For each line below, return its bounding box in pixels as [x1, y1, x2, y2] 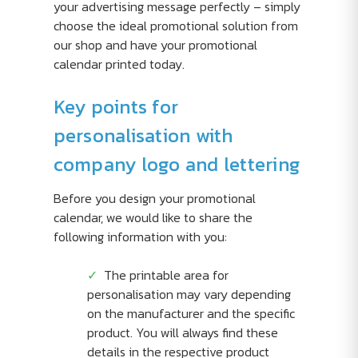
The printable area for [103, 265, 229, 284]
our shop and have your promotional [53, 35, 257, 54]
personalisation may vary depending [86, 284, 291, 304]
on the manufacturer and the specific [86, 304, 295, 323]
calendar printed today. [53, 54, 185, 74]
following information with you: [53, 227, 227, 246]
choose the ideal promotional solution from [53, 16, 298, 35]
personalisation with [53, 121, 233, 149]
